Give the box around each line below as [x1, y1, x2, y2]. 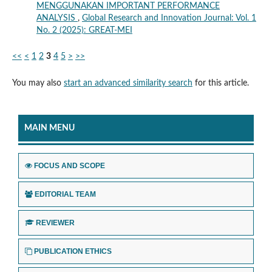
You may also [12, 78, 64, 87]
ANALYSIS [36, 14, 78, 23]
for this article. [192, 78, 249, 87]
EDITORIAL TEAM [35, 190, 96, 199]
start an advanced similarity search [63, 78, 192, 87]
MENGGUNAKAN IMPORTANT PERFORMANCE [36, 2, 220, 11]
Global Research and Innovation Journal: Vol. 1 [81, 14, 256, 23]
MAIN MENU [24, 123, 75, 132]
